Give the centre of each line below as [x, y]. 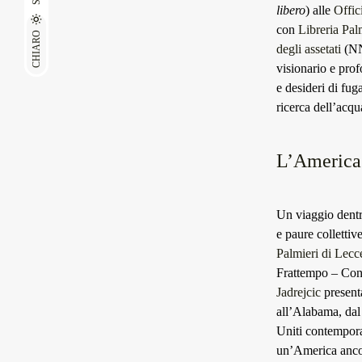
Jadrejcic [299, 292]
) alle [320, 10]
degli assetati [309, 49]
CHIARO [36, 49]
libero [291, 10]
